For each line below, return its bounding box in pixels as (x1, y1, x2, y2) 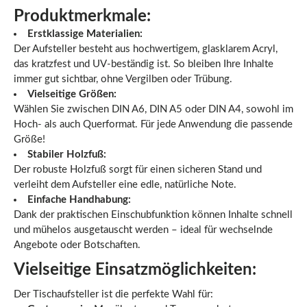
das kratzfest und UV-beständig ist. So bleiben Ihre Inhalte (14, 59, 273, 69)
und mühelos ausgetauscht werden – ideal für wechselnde (14, 225, 273, 235)
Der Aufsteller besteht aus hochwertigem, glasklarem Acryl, (14, 44, 278, 54)
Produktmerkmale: (14, 8, 151, 25)
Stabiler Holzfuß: (27, 149, 106, 160)
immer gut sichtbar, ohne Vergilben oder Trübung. (14, 74, 232, 84)
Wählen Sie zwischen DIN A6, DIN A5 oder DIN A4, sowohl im (14, 104, 293, 114)
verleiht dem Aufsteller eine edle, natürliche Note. (14, 180, 236, 190)
